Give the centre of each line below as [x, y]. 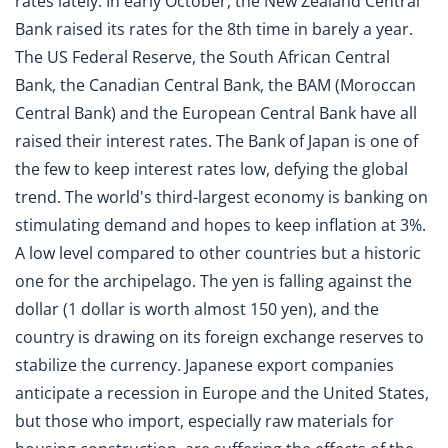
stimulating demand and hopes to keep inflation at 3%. [220, 224]
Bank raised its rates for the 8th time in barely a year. [214, 28]
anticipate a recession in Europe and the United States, [222, 392]
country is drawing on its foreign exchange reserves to [219, 336]
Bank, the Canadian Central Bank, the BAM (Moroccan [215, 84]
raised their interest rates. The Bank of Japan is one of [216, 140]
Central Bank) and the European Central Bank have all [216, 112]
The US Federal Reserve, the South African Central [202, 56]
